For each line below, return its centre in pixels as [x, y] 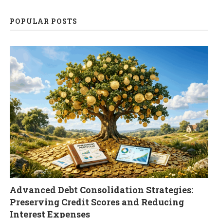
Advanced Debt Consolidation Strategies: [101, 190]
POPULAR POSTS [44, 21]
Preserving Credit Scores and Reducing [97, 202]
